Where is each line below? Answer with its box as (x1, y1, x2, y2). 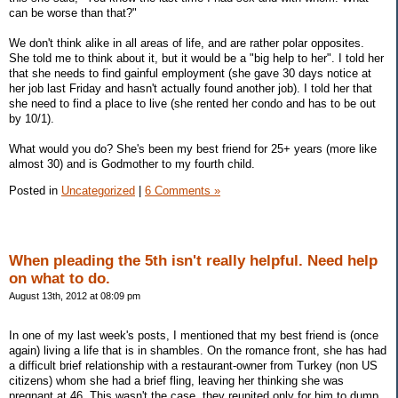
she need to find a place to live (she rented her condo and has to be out (9, 97, 376, 111)
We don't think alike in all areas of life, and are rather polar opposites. (9, 36, 364, 51)
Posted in (9, 184, 61, 198)
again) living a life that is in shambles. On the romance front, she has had (9, 343, 386, 357)
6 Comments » (145, 184, 220, 198)
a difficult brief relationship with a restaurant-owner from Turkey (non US (9, 358, 378, 372)
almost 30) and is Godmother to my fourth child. (9, 157, 255, 171)
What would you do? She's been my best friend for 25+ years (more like (9, 142, 377, 156)
